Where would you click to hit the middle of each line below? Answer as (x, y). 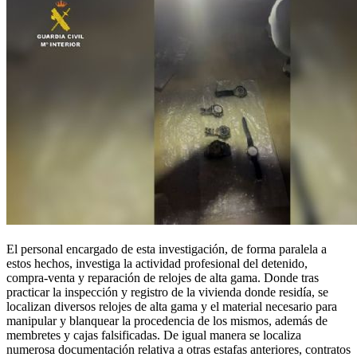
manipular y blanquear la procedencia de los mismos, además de (167, 321)
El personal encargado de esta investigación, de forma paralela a (167, 249)
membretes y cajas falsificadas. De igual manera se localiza (154, 335)
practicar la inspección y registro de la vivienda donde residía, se (167, 292)
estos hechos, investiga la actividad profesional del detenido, (157, 264)
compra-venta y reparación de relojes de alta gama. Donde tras (163, 278)
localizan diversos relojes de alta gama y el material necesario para (172, 307)
